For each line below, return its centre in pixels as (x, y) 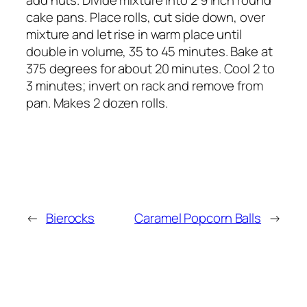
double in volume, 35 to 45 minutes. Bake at (149, 51)
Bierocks (70, 218)
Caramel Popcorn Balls (198, 218)
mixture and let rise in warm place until (134, 34)
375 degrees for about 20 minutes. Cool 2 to (150, 68)
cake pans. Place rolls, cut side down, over (146, 17)
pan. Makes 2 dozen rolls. (97, 102)
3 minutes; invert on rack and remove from (145, 85)
